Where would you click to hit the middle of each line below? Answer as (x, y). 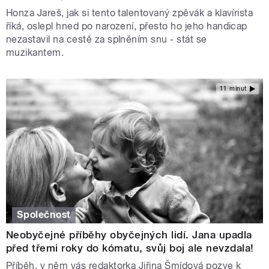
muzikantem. (35, 53)
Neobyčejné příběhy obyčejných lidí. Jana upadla (129, 235)
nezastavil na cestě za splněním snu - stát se (107, 40)
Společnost (44, 215)
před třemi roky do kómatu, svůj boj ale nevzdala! (130, 248)
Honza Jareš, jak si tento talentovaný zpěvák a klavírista (130, 13)
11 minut (233, 88)
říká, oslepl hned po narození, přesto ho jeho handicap (127, 26)
